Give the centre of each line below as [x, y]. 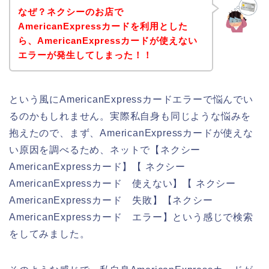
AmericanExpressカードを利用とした [103, 26]
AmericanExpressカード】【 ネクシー [97, 167]
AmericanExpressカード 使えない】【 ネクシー [122, 184]
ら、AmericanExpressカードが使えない [107, 41]
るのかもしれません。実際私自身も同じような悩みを [130, 116]
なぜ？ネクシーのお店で [71, 12]
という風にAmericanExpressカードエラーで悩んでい [131, 100]
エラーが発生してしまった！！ [85, 55]
